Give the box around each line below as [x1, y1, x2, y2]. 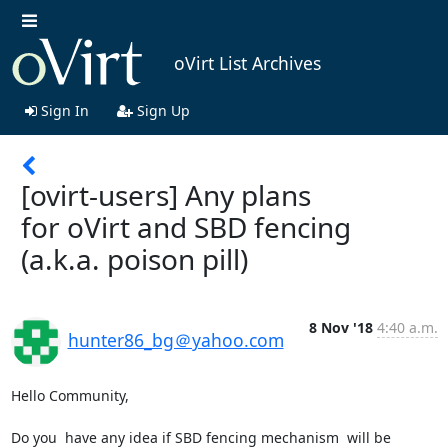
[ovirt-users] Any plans [21, 175, 311, 214]
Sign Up [132, 100, 190, 120]
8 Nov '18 [308, 317, 373, 337]
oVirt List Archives [173, 51, 321, 76]
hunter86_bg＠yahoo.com [67, 327, 284, 352]
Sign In [36, 100, 89, 120]
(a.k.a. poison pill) [21, 239, 248, 278]
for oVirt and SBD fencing [21, 207, 351, 246]
